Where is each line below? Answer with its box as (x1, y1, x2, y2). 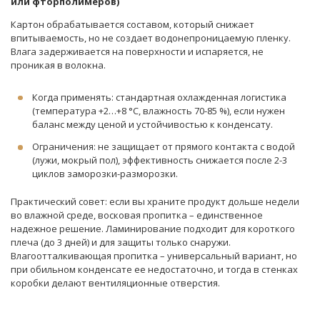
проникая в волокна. (11, 59, 106, 71)
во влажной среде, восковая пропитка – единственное (11, 208, 263, 221)
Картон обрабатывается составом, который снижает (11, 18, 254, 31)
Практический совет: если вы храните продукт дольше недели (11, 194, 299, 208)
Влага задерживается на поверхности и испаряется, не (11, 45, 264, 58)
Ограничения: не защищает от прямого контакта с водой (32, 140, 295, 153)
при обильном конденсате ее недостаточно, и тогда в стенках (11, 262, 298, 276)
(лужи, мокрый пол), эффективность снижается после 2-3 (32, 154, 287, 166)
